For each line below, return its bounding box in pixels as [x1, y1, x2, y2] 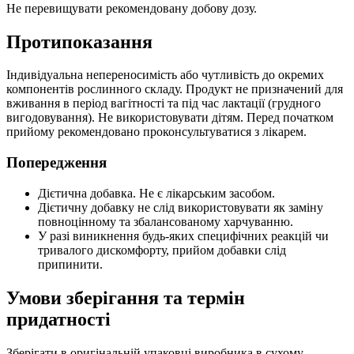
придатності [6, 308, 111, 330]
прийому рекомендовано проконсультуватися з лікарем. [6, 125, 307, 139]
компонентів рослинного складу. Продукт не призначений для [6, 82, 343, 96]
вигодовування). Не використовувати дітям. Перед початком [6, 111, 333, 125]
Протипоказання [6, 31, 153, 52]
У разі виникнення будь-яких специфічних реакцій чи [38, 228, 329, 243]
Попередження [6, 154, 107, 171]
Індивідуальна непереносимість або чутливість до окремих [6, 68, 324, 82]
